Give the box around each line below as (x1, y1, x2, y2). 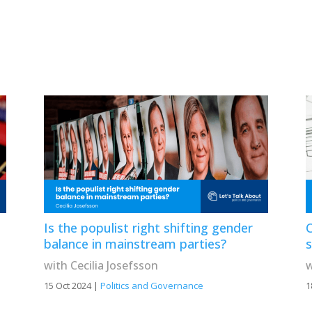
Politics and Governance (100, 279, 203, 292)
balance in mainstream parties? (43, 235, 226, 253)
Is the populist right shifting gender (43, 219, 253, 237)
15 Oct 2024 (43, 279, 91, 292)
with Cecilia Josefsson (43, 258, 158, 274)
